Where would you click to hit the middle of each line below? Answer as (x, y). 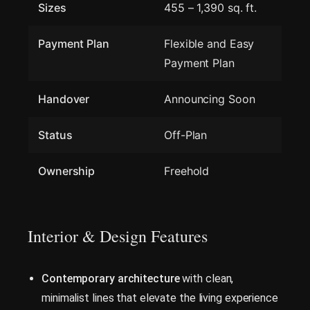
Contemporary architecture (111, 278)
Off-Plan (186, 135)
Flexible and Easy (209, 43)
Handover (64, 99)
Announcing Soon (210, 99)
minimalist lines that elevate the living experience (160, 298)
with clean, (207, 278)
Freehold (187, 171)
